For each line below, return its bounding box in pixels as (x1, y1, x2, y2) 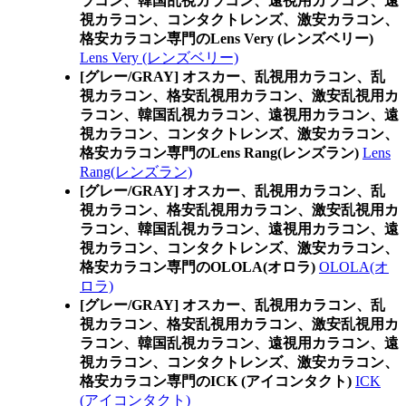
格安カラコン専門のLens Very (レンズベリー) (80, 31, 373, 46)
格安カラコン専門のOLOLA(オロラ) (80, 259, 315, 275)
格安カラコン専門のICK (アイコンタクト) (80, 373, 352, 389)
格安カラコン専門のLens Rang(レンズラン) (80, 145, 359, 160)
